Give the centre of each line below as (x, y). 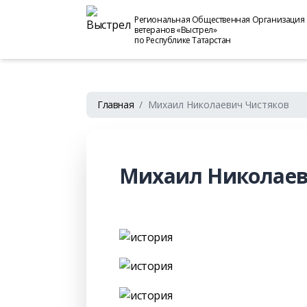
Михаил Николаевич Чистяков (219, 105)
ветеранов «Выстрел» (176, 29)
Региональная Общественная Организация (220, 19)
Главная (116, 105)
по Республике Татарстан (183, 40)
